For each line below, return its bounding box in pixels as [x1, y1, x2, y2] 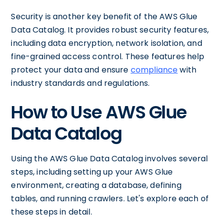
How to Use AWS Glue [11, 99, 187, 125]
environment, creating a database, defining [11, 179, 182, 191]
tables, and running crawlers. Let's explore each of [11, 192, 209, 204]
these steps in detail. [11, 206, 92, 218]
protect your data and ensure [11, 64, 131, 75]
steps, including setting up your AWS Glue [11, 166, 173, 178]
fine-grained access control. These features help [11, 50, 205, 62]
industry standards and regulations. [11, 77, 150, 89]
